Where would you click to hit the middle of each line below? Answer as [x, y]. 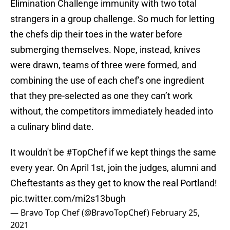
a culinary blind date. [52, 127]
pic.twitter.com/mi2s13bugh [68, 199]
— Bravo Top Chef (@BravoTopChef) [81, 213]
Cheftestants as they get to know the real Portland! [114, 183]
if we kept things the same [161, 152]
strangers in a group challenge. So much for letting [112, 19]
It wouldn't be [38, 152]
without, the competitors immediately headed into [112, 111]
